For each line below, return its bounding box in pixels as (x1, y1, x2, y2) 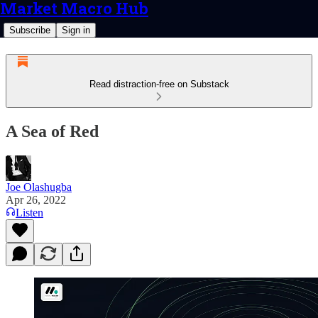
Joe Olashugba (6, 180, 72, 193)
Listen (16, 206, 43, 219)
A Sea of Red (6, 121, 99, 141)
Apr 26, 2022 (6, 193, 66, 206)
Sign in (62, 25, 90, 35)
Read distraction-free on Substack (89, 79, 229, 89)
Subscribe (9, 25, 50, 35)
